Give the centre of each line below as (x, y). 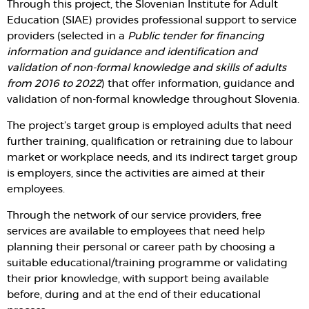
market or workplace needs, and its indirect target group (152, 158)
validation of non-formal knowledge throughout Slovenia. (153, 100)
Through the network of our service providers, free (134, 216)
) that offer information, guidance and (198, 84)
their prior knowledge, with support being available (138, 279)
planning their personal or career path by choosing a (141, 247)
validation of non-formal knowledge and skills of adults (147, 68)
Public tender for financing (196, 36)
